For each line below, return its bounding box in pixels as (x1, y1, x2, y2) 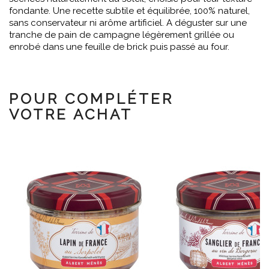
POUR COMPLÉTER (9, 90, 174, 107)
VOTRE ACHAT (9, 106, 133, 123)
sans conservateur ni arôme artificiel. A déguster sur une (9, 17, 247, 28)
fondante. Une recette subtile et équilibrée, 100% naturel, (9, 5, 250, 16)
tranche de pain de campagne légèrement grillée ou (9, 29, 234, 40)
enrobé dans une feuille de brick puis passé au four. (9, 41, 229, 52)
